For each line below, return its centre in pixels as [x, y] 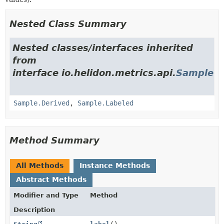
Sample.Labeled [105, 103]
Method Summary [54, 140]
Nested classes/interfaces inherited [103, 47]
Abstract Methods [51, 179]
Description [34, 209]
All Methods [40, 165]
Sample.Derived [41, 103]
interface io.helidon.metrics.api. [94, 72]
